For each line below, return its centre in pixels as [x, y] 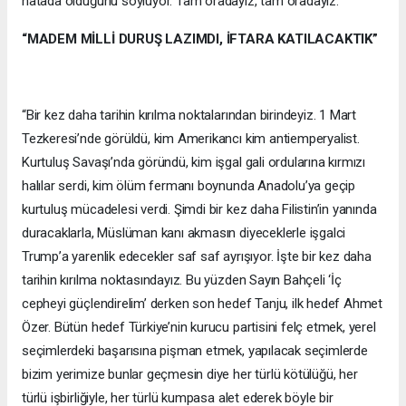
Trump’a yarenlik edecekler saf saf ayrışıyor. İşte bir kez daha [197, 256]
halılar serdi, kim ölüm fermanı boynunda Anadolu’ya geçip [189, 185]
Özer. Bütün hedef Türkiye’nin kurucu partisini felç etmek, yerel [199, 327]
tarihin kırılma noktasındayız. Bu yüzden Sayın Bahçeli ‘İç [182, 280]
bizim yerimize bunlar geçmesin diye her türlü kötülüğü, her [190, 374]
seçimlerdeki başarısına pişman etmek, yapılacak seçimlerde [195, 350]
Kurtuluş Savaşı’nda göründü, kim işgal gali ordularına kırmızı [194, 162]
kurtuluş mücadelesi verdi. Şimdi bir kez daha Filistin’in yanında [199, 209]
